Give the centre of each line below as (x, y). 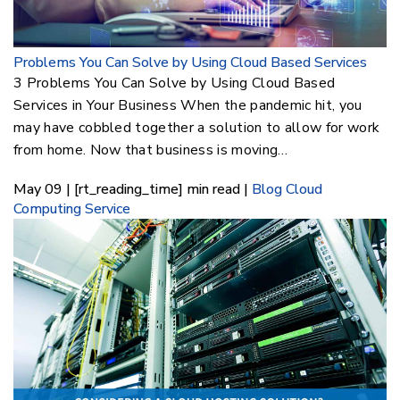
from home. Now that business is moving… (151, 150)
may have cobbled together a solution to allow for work (197, 127)
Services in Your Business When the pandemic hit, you (188, 105)
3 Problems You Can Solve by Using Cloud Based (175, 83)
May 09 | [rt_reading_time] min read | (133, 189)
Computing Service (72, 208)
